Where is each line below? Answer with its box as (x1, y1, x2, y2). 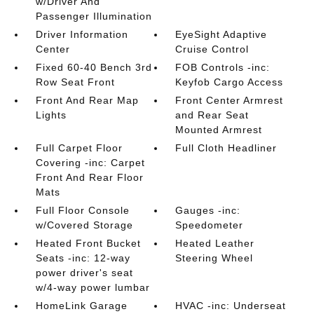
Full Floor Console (35, 205, 130, 216)
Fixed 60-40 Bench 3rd (35, 62, 152, 73)
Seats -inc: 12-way (35, 252, 130, 264)
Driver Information (35, 29, 128, 40)
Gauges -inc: (175, 205, 241, 216)
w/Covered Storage (35, 219, 133, 231)
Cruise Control (175, 43, 250, 55)
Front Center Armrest (175, 95, 284, 106)
